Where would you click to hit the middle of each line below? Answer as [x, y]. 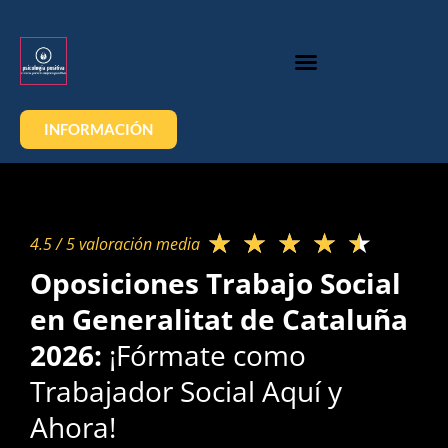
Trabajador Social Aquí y [186, 391]
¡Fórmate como [207, 355]
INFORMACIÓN [98, 129]
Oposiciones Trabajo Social [215, 283]
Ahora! [73, 427]
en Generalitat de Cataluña [219, 319]
